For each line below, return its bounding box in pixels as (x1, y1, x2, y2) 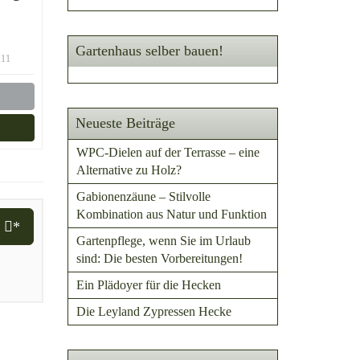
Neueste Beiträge (75, 115, 175, 131)
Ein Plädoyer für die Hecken (76, 278, 221, 292)
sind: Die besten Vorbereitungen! (76, 252, 243, 265)
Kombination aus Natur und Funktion (76, 207, 267, 221)
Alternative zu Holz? (76, 163, 182, 177)
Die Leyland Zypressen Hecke (76, 305, 231, 318)
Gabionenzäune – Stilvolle (76, 190, 211, 203)
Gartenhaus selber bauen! (75, 43, 223, 59)
